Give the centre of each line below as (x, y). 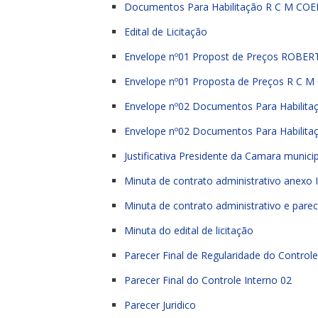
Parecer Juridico (160, 305)
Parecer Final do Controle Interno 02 (208, 280)
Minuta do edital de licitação (189, 230)
